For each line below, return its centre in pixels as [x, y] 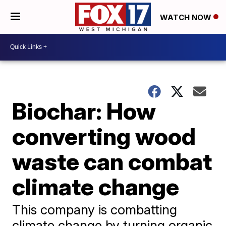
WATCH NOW [187, 17]
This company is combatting [95, 209]
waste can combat [112, 161]
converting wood [104, 136]
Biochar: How [84, 111]
